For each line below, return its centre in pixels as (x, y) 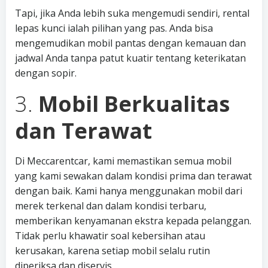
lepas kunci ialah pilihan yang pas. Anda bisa (114, 28)
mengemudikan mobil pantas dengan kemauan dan (130, 43)
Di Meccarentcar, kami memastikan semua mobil (123, 161)
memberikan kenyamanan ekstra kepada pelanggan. (133, 221)
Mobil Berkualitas (134, 104)
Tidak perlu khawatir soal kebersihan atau (110, 236)
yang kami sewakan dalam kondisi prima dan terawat (133, 176)
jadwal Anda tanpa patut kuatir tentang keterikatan (130, 58)
